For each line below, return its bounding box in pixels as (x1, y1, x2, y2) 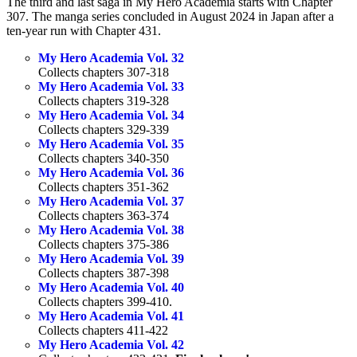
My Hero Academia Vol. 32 (38, 51, 184, 65)
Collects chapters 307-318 (38, 65, 169, 80)
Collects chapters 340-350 (38, 151, 169, 166)
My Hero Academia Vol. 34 (38, 108, 184, 123)
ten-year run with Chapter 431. (6, 24, 161, 38)
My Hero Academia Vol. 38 (38, 223, 184, 237)
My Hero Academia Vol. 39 (38, 252, 184, 266)
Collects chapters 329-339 (38, 123, 169, 137)
